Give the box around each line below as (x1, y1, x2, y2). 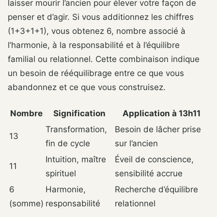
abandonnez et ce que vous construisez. (8, 82, 166, 93)
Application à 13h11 (122, 108, 201, 119)
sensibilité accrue (115, 169, 183, 179)
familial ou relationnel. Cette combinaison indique (8, 54, 200, 64)
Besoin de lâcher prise (115, 124, 201, 135)
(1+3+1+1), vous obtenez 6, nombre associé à (8, 26, 186, 36)
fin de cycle (46, 139, 90, 149)
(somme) (9, 199, 44, 209)
